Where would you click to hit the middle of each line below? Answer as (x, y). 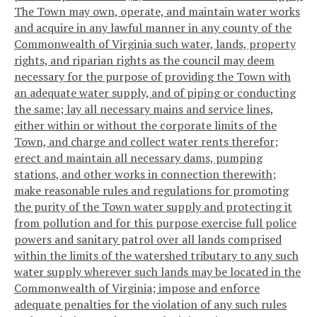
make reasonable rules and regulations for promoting (151, 191)
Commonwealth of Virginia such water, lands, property (155, 44)
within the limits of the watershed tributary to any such (156, 256)
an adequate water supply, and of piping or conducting (155, 93)
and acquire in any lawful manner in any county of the (153, 28)
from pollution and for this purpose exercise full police (155, 223)
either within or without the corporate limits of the (145, 126)
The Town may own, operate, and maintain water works (157, 12)
